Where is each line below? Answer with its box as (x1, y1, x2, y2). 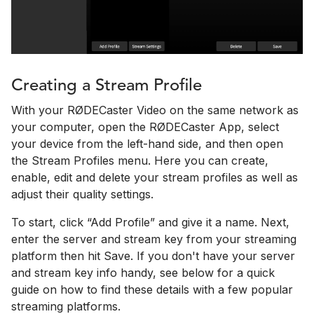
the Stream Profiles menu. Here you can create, (11, 153, 268, 168)
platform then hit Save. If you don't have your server (11, 249, 295, 264)
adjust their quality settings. (11, 187, 153, 202)
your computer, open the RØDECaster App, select (11, 120, 279, 135)
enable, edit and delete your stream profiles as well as (11, 170, 298, 185)
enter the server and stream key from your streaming (11, 232, 296, 247)
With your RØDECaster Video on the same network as (11, 103, 299, 118)
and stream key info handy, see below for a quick (11, 266, 275, 280)
